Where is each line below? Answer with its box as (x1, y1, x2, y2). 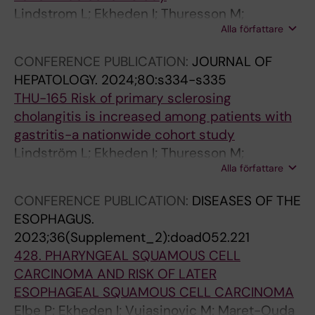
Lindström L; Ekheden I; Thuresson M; (14, 144, 244, 162)
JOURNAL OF (192, 53, 272, 70)
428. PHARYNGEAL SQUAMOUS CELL (14, 247, 240, 264)
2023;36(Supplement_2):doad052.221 (14, 229, 250, 246)
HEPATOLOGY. (14, 71, 101, 89)
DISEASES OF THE (192, 192, 301, 210)
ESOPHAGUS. (14, 210, 94, 228)
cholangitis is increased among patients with (14, 108, 292, 125)
